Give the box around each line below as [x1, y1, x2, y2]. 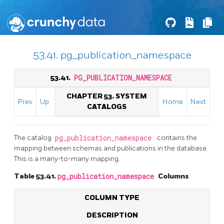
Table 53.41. [14, 171, 57, 180]
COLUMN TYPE [84, 193, 139, 202]
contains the [157, 133, 197, 142]
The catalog [14, 133, 53, 142]
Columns [158, 171, 189, 180]
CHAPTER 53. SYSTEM [66, 92, 147, 100]
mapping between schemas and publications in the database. [14, 143, 208, 152]
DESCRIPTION [86, 210, 138, 219]
